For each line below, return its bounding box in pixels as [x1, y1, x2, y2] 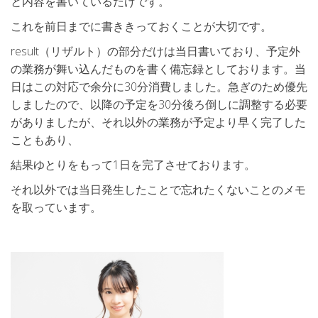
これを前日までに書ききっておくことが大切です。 [11, 18, 272, 35]
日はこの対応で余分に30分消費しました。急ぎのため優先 [11, 79, 307, 95]
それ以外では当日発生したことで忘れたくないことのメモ [11, 182, 306, 198]
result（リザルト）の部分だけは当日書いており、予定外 [11, 43, 300, 60]
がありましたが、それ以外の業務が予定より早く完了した [11, 114, 306, 131]
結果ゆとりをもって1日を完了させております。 [11, 157, 256, 173]
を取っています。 [11, 199, 102, 216]
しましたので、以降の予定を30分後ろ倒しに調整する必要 [11, 97, 307, 113]
